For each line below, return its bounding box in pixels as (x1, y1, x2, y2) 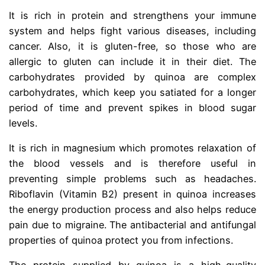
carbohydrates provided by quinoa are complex (9, 70, 256, 83)
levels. (9, 117, 38, 129)
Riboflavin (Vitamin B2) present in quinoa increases (9, 188, 256, 201)
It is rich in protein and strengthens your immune (9, 9, 256, 21)
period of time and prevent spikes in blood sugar (9, 101, 256, 114)
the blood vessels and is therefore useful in (9, 157, 256, 170)
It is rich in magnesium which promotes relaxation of (9, 142, 256, 154)
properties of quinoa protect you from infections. (9, 234, 234, 247)
